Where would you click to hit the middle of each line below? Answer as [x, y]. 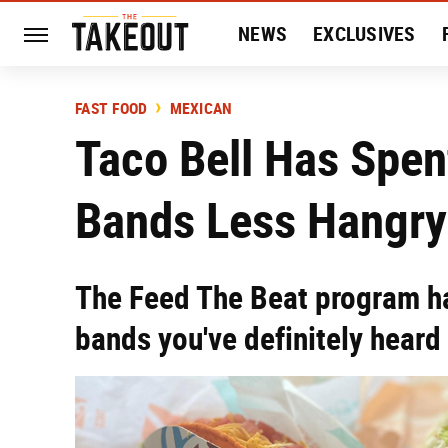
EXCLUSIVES [364, 34]
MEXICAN [201, 108]
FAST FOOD [111, 108]
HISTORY [275, 98]
